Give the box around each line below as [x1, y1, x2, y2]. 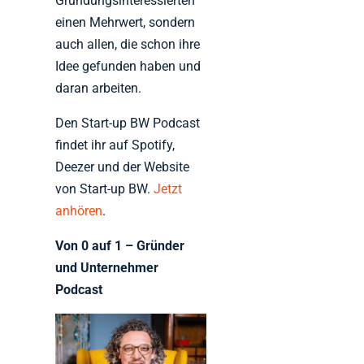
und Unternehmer [55, 259, 159, 275]
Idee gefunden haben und [55, 58, 201, 74]
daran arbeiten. [55, 80, 142, 96]
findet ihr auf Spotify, [55, 136, 175, 153]
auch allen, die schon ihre [55, 36, 201, 52]
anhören [55, 202, 103, 219]
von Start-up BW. [55, 180, 154, 197]
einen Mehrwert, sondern [55, 14, 196, 30]
